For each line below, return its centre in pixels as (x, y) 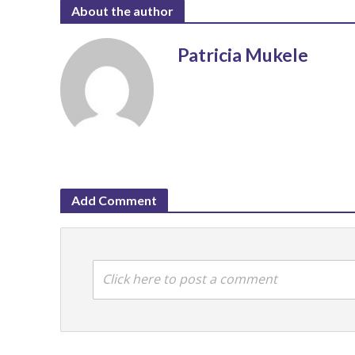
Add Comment (114, 200)
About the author (122, 10)
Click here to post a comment (189, 279)
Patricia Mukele (243, 54)
